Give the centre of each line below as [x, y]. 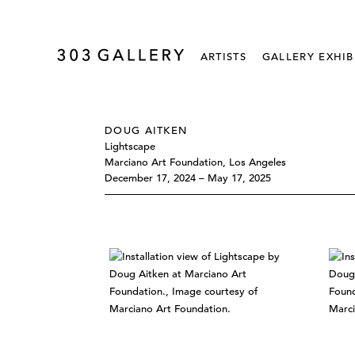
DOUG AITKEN [146, 130]
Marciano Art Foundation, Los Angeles [195, 162]
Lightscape [130, 146]
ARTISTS [223, 57]
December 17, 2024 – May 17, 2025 [188, 178]
